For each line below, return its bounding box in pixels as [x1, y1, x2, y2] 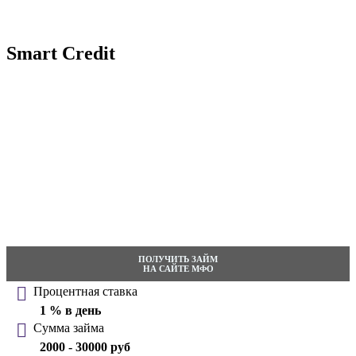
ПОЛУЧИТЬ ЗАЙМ [138, 254, 218, 265]
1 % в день [40, 304, 101, 318]
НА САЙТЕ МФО [142, 264, 214, 274]
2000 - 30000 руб [40, 340, 130, 354]
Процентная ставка [33, 284, 137, 299]
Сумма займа [33, 321, 104, 335]
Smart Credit [6, 42, 115, 64]
